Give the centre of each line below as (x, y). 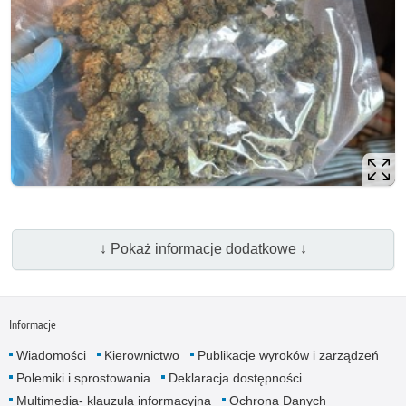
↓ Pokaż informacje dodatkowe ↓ (203, 249)
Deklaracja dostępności (235, 378)
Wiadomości (51, 356)
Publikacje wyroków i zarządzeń (288, 356)
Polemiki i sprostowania (83, 378)
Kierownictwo (141, 356)
